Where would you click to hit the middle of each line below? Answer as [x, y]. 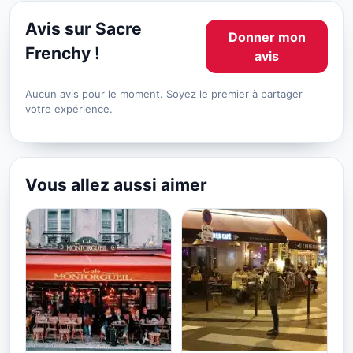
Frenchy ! [63, 53]
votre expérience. [69, 108]
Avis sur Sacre [84, 28]
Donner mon [267, 37]
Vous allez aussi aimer [116, 184]
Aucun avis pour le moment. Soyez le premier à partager [164, 93]
